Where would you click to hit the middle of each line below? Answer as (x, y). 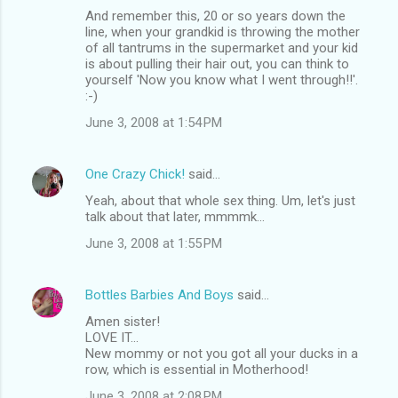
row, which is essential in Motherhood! (197, 369)
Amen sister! (123, 321)
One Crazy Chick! (135, 174)
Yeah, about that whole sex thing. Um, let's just (220, 200)
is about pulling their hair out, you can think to (217, 64)
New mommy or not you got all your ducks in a (222, 353)
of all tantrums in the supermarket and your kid (222, 48)
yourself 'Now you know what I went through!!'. (222, 80)
